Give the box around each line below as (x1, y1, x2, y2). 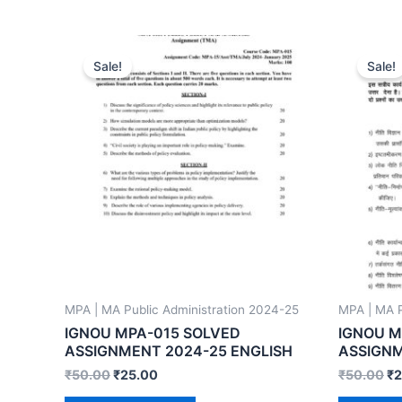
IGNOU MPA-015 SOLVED (65, 323, 240, 342)
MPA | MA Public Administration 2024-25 (65, 302, 299, 318)
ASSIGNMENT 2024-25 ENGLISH (65, 341, 293, 360)
